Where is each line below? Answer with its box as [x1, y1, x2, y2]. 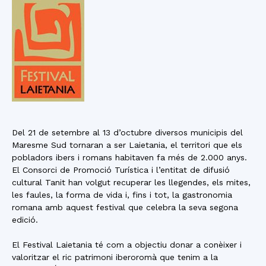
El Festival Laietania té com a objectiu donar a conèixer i [12, 240, 242, 249]
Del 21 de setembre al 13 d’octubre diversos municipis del [12, 128, 243, 137]
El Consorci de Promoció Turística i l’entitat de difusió [12, 165, 230, 175]
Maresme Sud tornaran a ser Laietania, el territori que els [12, 140, 242, 150]
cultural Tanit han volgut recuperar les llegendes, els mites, [12, 178, 251, 187]
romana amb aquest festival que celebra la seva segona [12, 202, 238, 212]
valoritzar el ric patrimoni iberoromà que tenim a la [12, 252, 218, 262]
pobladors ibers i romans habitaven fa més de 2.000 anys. [12, 153, 247, 162]
